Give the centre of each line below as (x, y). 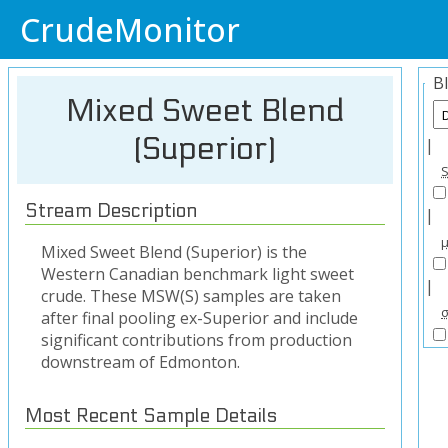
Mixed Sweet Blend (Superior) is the (174, 251)
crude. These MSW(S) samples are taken (191, 295)
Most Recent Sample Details (151, 415)
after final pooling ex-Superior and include (199, 317)
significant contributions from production (196, 339)
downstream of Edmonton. (140, 361)
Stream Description (111, 211)
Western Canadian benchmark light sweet (197, 273)
